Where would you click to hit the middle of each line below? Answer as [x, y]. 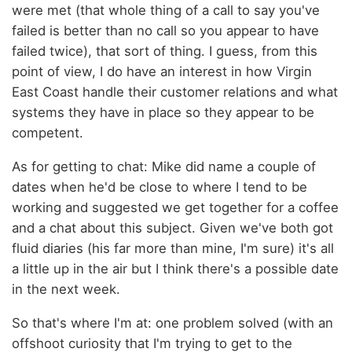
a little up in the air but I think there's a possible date [175, 268]
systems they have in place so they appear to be [163, 112]
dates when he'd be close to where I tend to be [159, 187]
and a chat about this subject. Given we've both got [172, 227]
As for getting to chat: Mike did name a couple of [164, 166]
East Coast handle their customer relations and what [175, 92]
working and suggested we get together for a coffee [175, 207]
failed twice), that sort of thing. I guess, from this [165, 51]
